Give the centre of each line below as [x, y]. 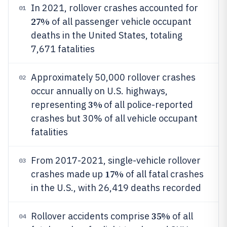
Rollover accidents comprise [91, 216]
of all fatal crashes [163, 174]
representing [60, 105]
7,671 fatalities [63, 49]
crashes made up [68, 174]
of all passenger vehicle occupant [120, 22]
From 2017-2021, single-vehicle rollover [116, 160]
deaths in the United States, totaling [107, 35]
